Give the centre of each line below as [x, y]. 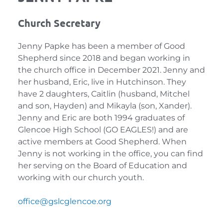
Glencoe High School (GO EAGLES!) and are [103, 129]
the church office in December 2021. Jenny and [111, 70]
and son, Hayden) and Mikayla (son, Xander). [105, 106]
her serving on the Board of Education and [102, 165]
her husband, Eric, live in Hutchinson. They [102, 82]
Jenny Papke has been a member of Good [101, 46]
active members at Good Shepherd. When [102, 141]
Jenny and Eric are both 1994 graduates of [101, 117]
